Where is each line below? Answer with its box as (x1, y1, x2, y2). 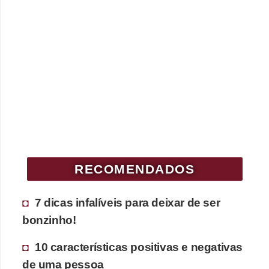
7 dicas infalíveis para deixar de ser (35, 195, 220, 209)
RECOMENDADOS (74, 162, 195, 176)
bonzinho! (22, 213, 76, 226)
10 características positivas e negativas (35, 240, 243, 253)
